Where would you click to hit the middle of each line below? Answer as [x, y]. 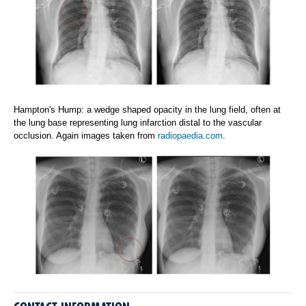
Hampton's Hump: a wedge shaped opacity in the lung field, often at [147, 109]
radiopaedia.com [190, 135]
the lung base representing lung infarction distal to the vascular [138, 122]
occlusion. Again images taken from [86, 135]
